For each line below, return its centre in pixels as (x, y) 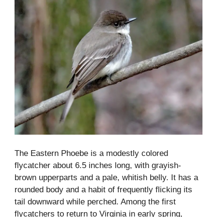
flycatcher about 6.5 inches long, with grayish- (98, 165)
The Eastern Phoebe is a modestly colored (91, 153)
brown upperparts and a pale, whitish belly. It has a (106, 177)
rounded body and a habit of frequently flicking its (103, 189)
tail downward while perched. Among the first (95, 201)
